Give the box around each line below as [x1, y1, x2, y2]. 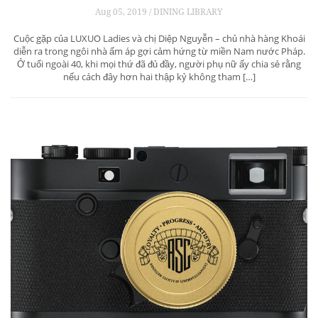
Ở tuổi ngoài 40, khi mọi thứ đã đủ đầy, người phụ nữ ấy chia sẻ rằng [17, 57, 301, 71]
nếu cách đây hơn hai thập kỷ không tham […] [62, 70, 256, 84]
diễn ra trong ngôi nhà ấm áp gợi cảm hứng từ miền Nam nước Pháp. [13, 45, 305, 58]
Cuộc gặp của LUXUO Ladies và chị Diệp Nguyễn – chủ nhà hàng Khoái [13, 32, 305, 45]
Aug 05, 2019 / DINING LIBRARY [95, 6, 223, 18]
